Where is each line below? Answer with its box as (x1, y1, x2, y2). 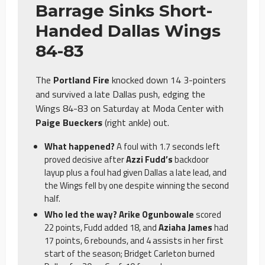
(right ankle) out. (102, 115, 169, 130)
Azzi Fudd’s (126, 152, 173, 166)
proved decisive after (44, 152, 126, 166)
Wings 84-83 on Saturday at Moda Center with (35, 101, 224, 115)
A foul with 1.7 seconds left (117, 139, 220, 153)
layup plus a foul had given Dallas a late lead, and (44, 165, 227, 179)
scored (194, 207, 221, 221)
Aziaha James (159, 220, 212, 234)
